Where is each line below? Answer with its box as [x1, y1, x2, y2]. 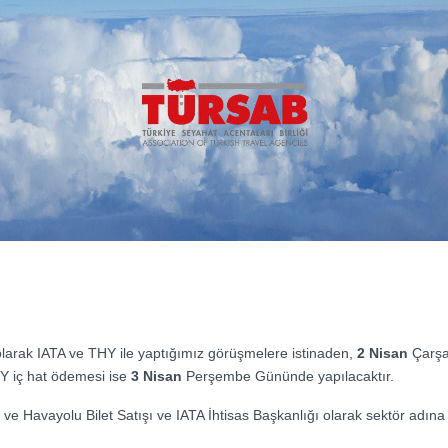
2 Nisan [357, 345, 408, 362]
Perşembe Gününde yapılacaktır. [182, 368, 394, 385]
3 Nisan [131, 368, 182, 385]
